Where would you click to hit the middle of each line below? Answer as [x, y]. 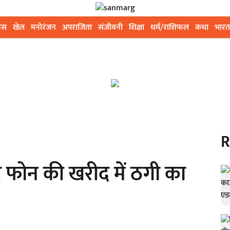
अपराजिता [77, 27]
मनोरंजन [43, 27]
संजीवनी [110, 27]
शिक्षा [137, 27]
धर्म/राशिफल [170, 27]
